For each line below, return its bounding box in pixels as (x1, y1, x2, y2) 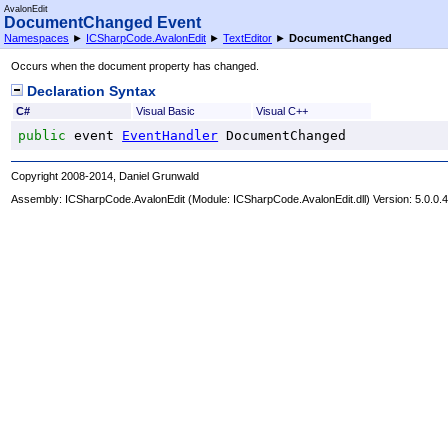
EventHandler (122, 127, 219, 143)
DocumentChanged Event (4, 14, 201, 31)
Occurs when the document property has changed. (11, 60, 260, 73)
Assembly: (11, 193, 66, 206)
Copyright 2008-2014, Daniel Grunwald (11, 169, 200, 182)
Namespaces (4, 32, 69, 44)
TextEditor (223, 32, 272, 44)
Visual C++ (255, 104, 308, 117)
